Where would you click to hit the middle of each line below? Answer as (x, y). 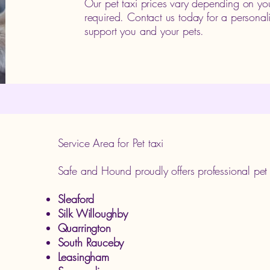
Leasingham (83, 257)
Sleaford (76, 199)
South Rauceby (91, 242)
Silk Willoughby (93, 213)
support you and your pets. (144, 31)
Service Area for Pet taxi (111, 143)
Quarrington (84, 228)
